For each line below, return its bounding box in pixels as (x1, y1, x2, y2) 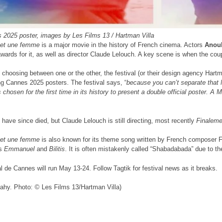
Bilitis (49, 145, 65, 153)
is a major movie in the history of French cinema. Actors (40, 41, 203, 49)
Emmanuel (4, 145, 37, 153)
